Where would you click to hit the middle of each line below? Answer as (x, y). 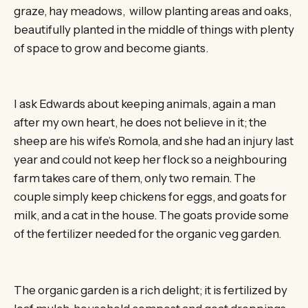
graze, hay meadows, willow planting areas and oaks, (153, 11)
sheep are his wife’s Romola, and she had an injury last (154, 141)
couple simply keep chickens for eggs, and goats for (150, 197)
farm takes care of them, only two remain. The (135, 178)
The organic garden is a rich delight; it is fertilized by (151, 290)
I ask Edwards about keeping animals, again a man (145, 104)
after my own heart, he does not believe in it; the (140, 123)
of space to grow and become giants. (111, 48)
